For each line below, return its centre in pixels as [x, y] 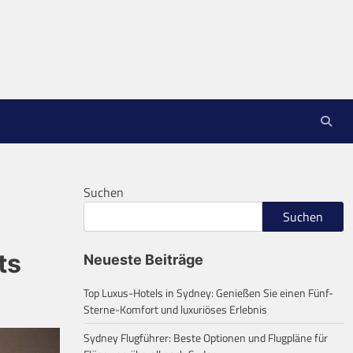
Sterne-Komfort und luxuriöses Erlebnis [175, 309]
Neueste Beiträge [143, 260]
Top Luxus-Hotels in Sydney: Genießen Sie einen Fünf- [208, 293]
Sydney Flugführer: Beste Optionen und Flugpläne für [206, 338]
